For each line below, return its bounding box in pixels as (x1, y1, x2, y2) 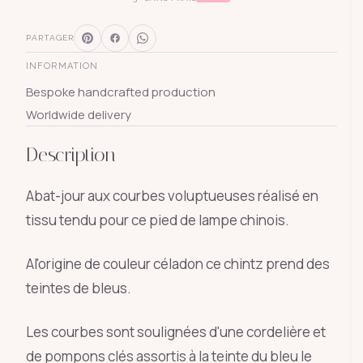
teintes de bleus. (26, 278, 131, 297)
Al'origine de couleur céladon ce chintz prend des (26, 254, 330, 273)
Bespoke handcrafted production (26, 83, 216, 100)
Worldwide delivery (26, 105, 131, 123)
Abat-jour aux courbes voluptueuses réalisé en (26, 186, 318, 205)
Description (26, 143, 116, 166)
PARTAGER (26, 33, 74, 43)
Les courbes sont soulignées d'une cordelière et (26, 322, 326, 341)
